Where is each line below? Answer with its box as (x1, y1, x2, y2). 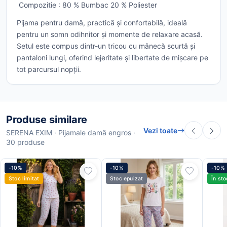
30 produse (6, 138, 45, 147)
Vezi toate (143, 126, 177, 135)
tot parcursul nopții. (17, 65, 81, 74)
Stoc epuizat (110, 175, 143, 182)
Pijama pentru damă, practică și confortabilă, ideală (17, 18, 187, 27)
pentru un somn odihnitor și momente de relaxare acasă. (17, 30, 203, 39)
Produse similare (6, 113, 87, 126)
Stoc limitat (9, 175, 40, 182)
